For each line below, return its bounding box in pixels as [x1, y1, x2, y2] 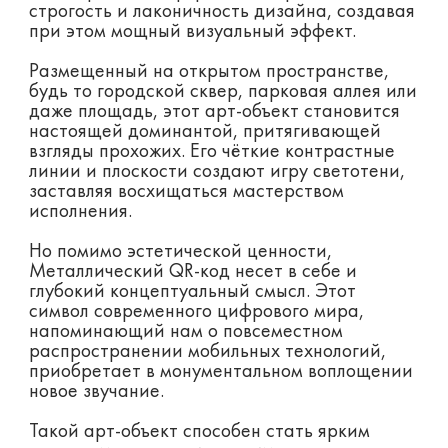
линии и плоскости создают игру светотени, [28, 162, 405, 183]
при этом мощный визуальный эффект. [28, 22, 356, 43]
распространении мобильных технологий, [28, 342, 386, 363]
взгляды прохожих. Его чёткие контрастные [28, 142, 395, 163]
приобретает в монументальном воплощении [28, 362, 413, 383]
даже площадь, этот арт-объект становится [28, 102, 400, 123]
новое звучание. [28, 382, 164, 403]
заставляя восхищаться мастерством [28, 182, 344, 203]
